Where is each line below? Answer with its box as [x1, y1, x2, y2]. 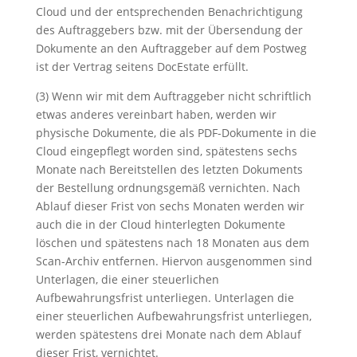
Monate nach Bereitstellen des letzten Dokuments [35, 162, 303, 177]
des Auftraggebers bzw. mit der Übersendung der [35, 22, 303, 37]
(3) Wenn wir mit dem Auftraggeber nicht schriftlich [35, 88, 312, 104]
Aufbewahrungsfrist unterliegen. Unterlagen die [35, 290, 294, 305]
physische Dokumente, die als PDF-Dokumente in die [35, 125, 316, 140]
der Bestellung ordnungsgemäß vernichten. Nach [35, 180, 300, 195]
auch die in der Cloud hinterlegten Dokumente [35, 217, 285, 232]
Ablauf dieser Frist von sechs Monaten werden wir [35, 198, 304, 214]
